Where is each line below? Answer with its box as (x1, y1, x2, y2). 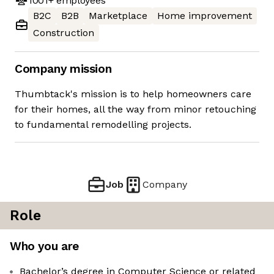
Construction (33, 27, 94, 39)
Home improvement (157, 10, 252, 22)
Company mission (15, 62, 112, 76)
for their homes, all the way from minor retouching (15, 103, 256, 116)
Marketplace (89, 10, 147, 22)
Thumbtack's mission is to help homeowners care (15, 88, 251, 100)
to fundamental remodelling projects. (15, 119, 191, 131)
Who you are (10, 239, 79, 254)
